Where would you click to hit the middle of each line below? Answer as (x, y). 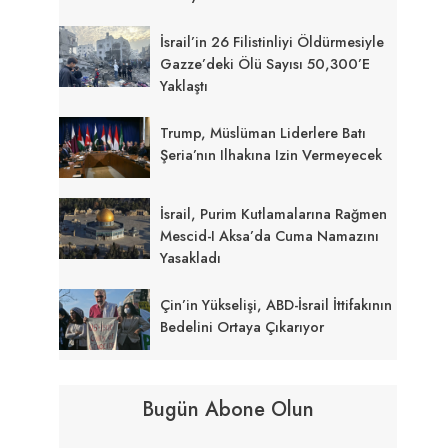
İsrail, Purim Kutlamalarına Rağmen (274, 213)
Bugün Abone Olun (228, 410)
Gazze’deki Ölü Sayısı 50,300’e (265, 63)
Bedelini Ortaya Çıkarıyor (242, 326)
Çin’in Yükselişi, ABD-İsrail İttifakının (276, 304)
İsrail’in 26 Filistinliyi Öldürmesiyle (272, 41)
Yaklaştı (184, 85)
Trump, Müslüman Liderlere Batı (263, 132)
